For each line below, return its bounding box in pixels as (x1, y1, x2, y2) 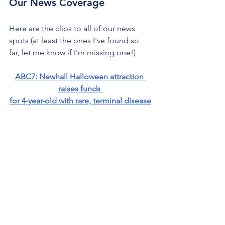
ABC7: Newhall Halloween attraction (15, 71, 146, 81)
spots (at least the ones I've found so (9, 35, 141, 45)
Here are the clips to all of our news (9, 23, 137, 33)
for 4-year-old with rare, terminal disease (10, 95, 151, 105)
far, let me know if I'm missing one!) (9, 47, 136, 57)
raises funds (58, 83, 102, 93)
